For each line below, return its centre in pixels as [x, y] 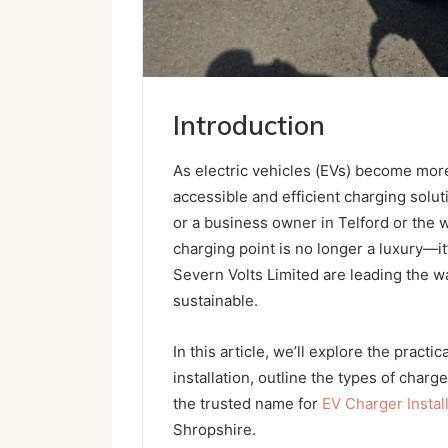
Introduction [249, 125]
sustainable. [215, 300]
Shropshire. [214, 429]
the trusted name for [247, 403]
